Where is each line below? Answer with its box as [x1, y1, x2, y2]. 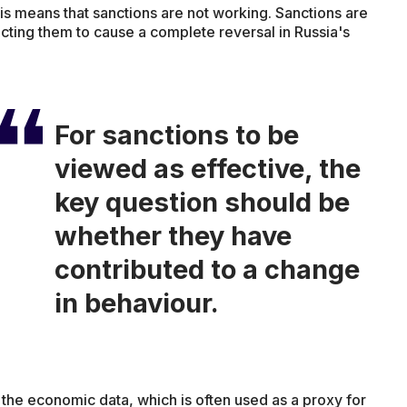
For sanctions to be [54, 118, 299, 151]
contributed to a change [54, 253, 360, 285]
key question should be [54, 185, 350, 218]
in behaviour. [54, 286, 219, 319]
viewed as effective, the [54, 152, 361, 184]
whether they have [54, 219, 292, 252]
